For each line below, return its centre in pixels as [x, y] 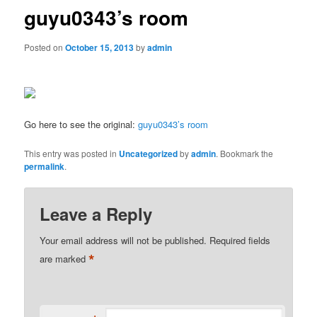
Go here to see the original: [81, 125]
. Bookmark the [245, 153]
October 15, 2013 [100, 47]
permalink [45, 166]
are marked [64, 258]
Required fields [240, 240]
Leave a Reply [96, 213]
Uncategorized [149, 153]
